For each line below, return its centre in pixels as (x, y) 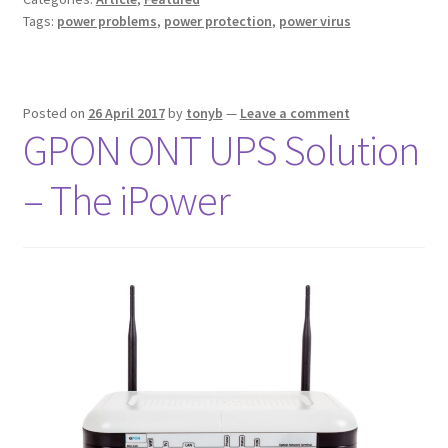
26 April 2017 (126, 112)
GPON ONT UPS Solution (220, 149)
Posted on (55, 112)
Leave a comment (294, 112)
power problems (106, 20)
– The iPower (126, 199)
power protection (217, 20)
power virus (314, 20)
